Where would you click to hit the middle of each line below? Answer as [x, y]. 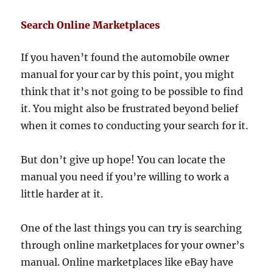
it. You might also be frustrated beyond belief [130, 109]
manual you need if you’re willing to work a [125, 177]
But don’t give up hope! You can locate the [123, 160]
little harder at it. [62, 194]
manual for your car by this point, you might [128, 75]
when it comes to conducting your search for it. [135, 126]
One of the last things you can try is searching [132, 228]
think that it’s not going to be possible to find [132, 92]
